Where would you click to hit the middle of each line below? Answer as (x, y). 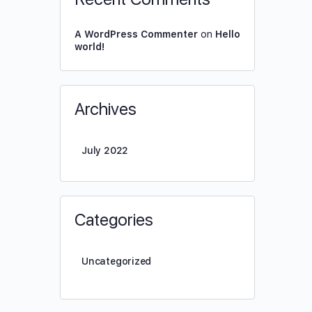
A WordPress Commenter (136, 34)
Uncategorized (117, 261)
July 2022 (105, 150)
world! (89, 47)
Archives (106, 109)
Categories (114, 220)
